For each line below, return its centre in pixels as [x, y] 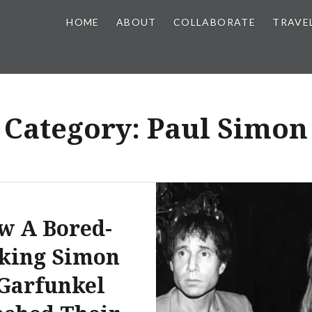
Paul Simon [227, 128]
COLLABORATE [214, 22]
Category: [76, 128]
